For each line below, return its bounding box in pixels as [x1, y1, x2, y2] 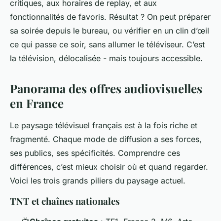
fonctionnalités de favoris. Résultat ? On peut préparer [10, 11, 211, 22]
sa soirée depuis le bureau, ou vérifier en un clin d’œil [10, 25, 209, 36]
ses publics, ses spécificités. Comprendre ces [10, 147, 180, 158]
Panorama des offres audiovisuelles [10, 80, 202, 96]
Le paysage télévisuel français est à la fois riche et [10, 120, 197, 130]
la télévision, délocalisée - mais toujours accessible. [10, 53, 203, 63]
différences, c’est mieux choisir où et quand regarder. [10, 161, 208, 172]
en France [10, 95, 64, 111]
